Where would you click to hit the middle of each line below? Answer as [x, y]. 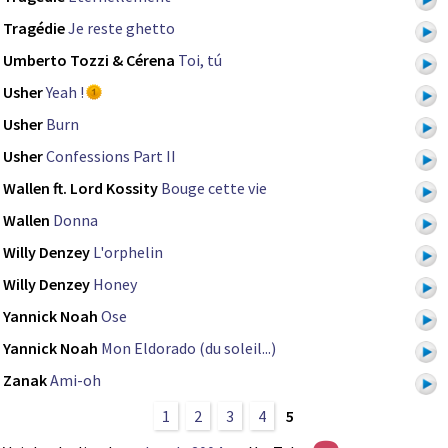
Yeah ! [65, 92]
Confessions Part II [111, 156]
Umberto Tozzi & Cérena [89, 60]
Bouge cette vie [214, 188]
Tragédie [34, 28]
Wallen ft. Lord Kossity [80, 188]
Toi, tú [200, 60]
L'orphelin [128, 252]
